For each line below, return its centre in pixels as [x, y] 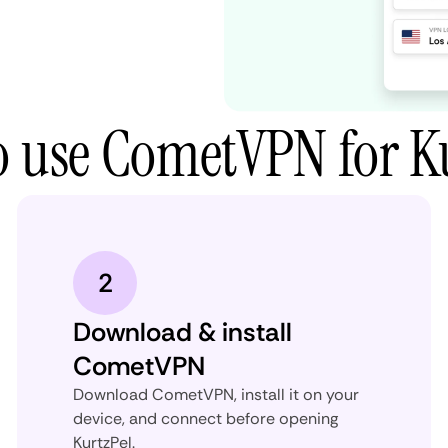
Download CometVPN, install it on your [216, 394]
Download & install [183, 331]
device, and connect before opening [206, 418]
